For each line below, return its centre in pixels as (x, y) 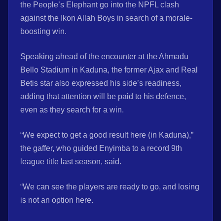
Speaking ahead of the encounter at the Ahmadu (104, 57)
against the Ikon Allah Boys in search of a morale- (106, 18)
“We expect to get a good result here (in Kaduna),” (107, 135)
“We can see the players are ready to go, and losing (110, 187)
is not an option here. (57, 200)
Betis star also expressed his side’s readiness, (101, 83)
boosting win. (43, 32)
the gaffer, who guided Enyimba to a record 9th (101, 148)
